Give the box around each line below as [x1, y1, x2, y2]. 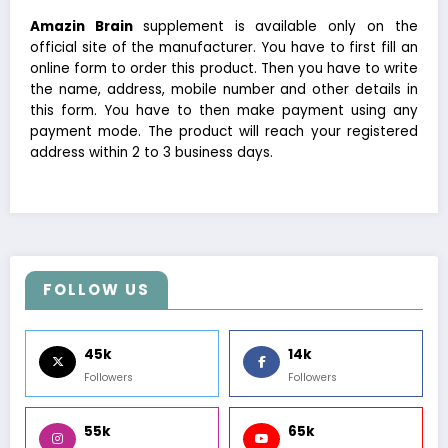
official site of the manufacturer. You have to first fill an [30, 38, 418, 58]
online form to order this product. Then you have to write [30, 59, 418, 79]
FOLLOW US [43, 279, 150, 301]
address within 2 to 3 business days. [30, 143, 277, 163]
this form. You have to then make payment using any [30, 101, 418, 121]
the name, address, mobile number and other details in [30, 80, 418, 100]
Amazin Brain [30, 17, 143, 37]
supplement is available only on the [142, 17, 419, 37]
